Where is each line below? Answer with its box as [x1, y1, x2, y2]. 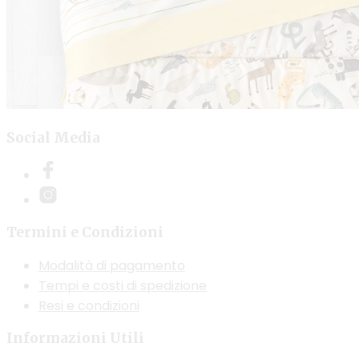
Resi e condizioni [38, 296, 139, 315]
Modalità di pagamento [38, 256, 185, 275]
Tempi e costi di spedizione [38, 276, 207, 295]
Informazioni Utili [6, 329, 144, 348]
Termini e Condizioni [6, 224, 163, 242]
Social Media [6, 128, 100, 147]
